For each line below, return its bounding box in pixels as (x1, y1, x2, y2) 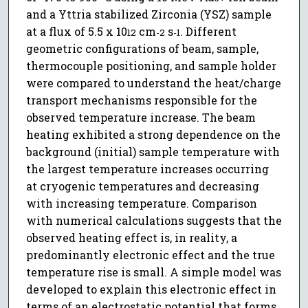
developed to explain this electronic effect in (25, 282, 276, 297)
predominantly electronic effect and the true (25, 247, 275, 263)
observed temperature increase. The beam (25, 110, 256, 125)
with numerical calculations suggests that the (25, 213, 282, 228)
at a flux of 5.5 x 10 (25, 24, 127, 39)
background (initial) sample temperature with (25, 144, 280, 159)
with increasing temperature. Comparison (25, 196, 257, 211)
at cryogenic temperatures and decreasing (25, 179, 259, 194)
